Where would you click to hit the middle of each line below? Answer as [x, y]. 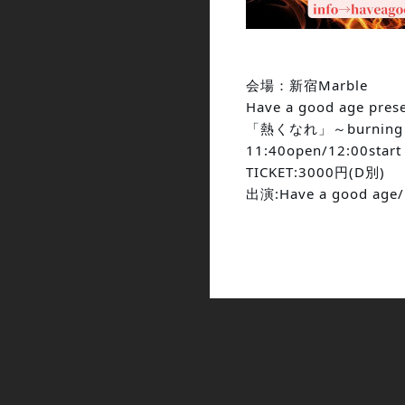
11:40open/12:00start [324, 151]
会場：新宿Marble [307, 85]
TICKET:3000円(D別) [316, 172]
